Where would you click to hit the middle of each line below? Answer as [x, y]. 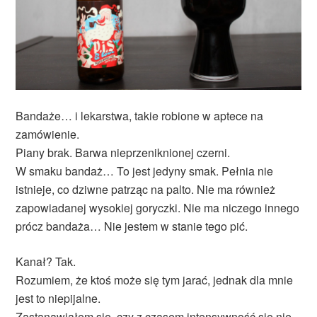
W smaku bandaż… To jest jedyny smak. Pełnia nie [145, 171]
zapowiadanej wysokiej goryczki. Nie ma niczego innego [158, 208]
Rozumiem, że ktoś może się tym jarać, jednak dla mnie [155, 280]
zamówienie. [48, 134]
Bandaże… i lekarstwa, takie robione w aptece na [140, 116]
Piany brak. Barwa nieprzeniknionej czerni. [123, 153]
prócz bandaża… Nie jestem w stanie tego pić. [132, 226]
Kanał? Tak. [46, 262]
